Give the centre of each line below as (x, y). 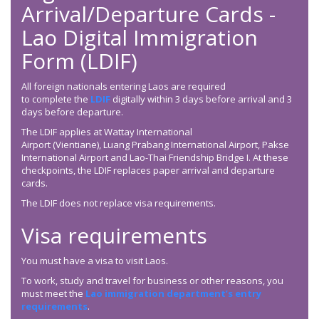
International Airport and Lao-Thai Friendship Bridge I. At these (155, 158)
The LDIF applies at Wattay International (107, 132)
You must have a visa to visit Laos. (97, 261)
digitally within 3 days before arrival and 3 (201, 99)
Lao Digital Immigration (140, 38)
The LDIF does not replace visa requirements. (119, 203)
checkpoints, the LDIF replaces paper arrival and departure (148, 171)
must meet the (53, 294)
